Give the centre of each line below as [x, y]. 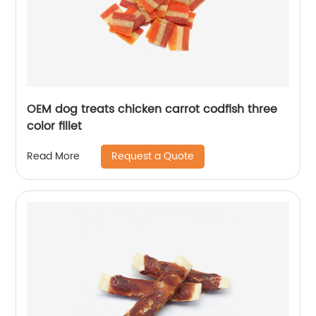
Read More [54, 157]
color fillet [55, 126]
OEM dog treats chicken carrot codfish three [152, 109]
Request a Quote [153, 156]
